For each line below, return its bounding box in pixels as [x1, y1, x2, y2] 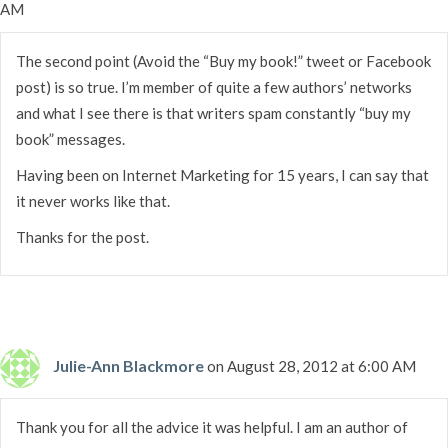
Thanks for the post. [16, 227, 149, 246]
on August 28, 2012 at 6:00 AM [207, 356, 416, 375]
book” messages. [16, 129, 125, 148]
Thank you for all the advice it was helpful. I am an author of [16, 417, 408, 436]
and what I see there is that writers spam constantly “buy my [16, 103, 411, 122]
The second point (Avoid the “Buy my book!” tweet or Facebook [16, 51, 431, 70]
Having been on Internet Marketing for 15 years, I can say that [16, 165, 429, 184]
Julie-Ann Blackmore [53, 355, 204, 375]
